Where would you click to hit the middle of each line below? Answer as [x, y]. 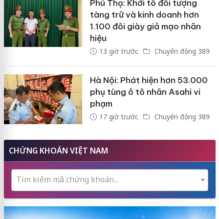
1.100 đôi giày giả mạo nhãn [145, 27]
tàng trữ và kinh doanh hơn [144, 15]
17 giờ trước [119, 117]
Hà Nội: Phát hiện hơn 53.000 [149, 80]
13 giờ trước [119, 51]
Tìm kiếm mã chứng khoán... [67, 179]
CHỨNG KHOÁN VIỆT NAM [58, 150]
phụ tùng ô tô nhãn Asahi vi [145, 92]
